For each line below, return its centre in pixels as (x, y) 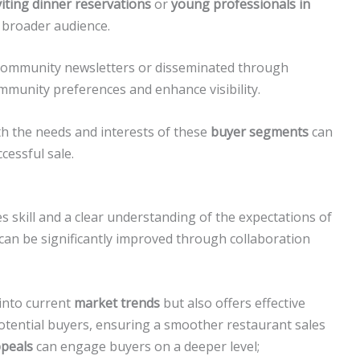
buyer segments (260, 131)
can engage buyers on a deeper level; (146, 347)
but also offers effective (233, 303)
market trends (117, 303)
